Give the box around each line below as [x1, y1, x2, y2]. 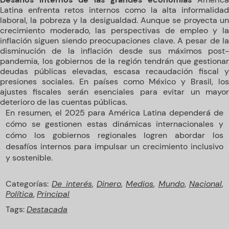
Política [6, 189, 34, 199]
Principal [37, 189, 70, 199]
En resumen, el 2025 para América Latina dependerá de [6, 107, 223, 118]
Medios [126, 178, 154, 189]
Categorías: [6, 178, 52, 189]
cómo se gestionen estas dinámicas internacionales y [6, 119, 223, 129]
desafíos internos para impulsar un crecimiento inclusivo [6, 141, 223, 152]
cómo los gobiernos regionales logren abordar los [6, 130, 223, 141]
